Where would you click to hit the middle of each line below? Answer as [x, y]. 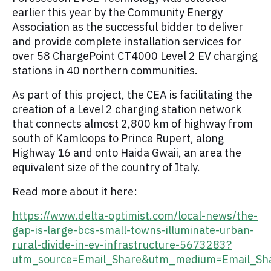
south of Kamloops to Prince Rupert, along [118, 139]
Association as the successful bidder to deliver [128, 27]
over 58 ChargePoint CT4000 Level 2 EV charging [135, 56]
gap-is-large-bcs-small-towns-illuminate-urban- [133, 230]
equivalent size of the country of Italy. [106, 168]
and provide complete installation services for [127, 42]
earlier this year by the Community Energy [117, 13]
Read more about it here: [75, 192]
